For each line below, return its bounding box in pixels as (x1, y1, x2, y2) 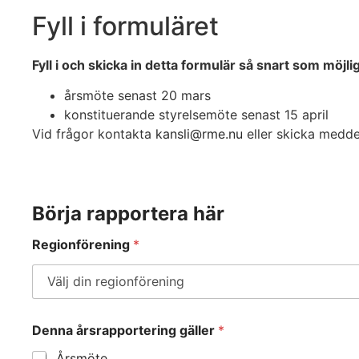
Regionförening (32, 236, 133, 252)
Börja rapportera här (32, 201, 224, 225)
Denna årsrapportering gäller (32, 321, 218, 338)
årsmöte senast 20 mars (64, 87, 211, 104)
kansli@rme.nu (155, 126, 243, 143)
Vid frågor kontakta (32, 126, 155, 143)
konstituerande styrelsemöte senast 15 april (64, 107, 329, 123)
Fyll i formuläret (32, 10, 219, 42)
